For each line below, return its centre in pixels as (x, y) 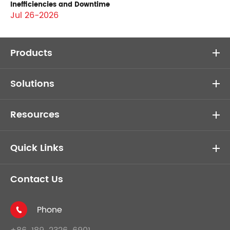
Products (31, 53)
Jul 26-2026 (34, 16)
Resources (35, 114)
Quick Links (37, 148)
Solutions (32, 84)
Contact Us (37, 180)
